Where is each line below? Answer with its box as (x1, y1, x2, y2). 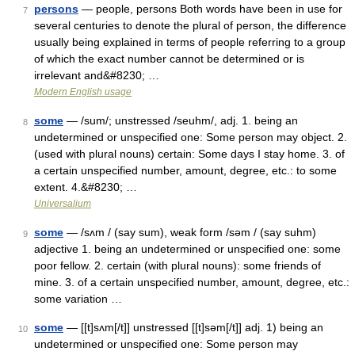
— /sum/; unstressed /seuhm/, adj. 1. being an (63, 114, 298, 127)
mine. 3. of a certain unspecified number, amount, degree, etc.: (34, 276, 349, 288)
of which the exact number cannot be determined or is (34, 52, 304, 65)
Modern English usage (34, 86, 132, 97)
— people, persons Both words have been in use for (78, 2, 342, 15)
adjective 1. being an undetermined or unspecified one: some (34, 242, 341, 255)
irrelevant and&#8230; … (34, 69, 159, 82)
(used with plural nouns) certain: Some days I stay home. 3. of (34, 147, 345, 160)
